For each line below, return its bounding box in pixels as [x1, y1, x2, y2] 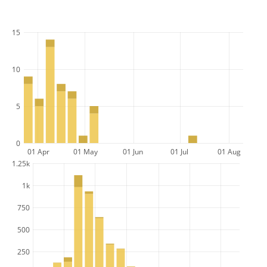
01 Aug [218, 147, 241, 156]
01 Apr [27, 147, 49, 156]
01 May [73, 147, 98, 156]
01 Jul [170, 147, 188, 156]
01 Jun [123, 147, 143, 156]
